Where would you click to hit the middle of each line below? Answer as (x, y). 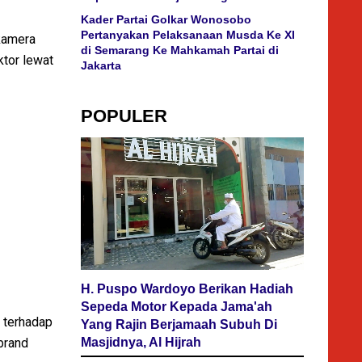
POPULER (124, 116)
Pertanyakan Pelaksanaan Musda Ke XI (188, 35)
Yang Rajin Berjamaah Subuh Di (179, 325)
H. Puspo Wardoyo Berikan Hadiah (187, 289)
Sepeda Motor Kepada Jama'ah (177, 307)
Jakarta (101, 65)
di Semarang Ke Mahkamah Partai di (180, 50)
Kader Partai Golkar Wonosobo (166, 19)
